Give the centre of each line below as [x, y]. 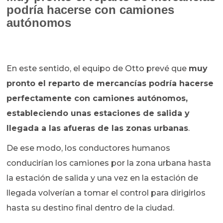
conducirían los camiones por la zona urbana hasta [109, 163]
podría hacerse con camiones [91, 10]
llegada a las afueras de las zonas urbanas [98, 128]
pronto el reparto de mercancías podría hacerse [110, 84]
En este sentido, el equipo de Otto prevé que [98, 69]
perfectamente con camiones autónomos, [97, 99]
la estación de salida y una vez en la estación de [103, 178]
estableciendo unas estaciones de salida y [98, 113]
